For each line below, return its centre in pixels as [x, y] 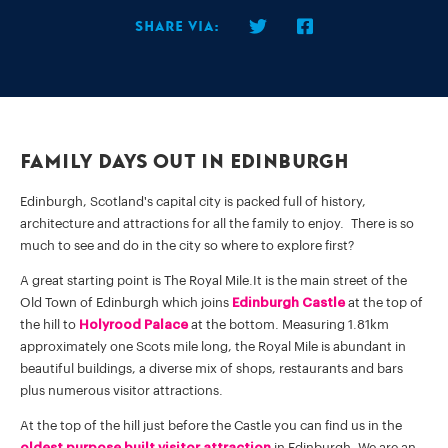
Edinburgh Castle [288, 302]
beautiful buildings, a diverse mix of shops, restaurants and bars [211, 368]
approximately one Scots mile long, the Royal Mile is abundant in [213, 346]
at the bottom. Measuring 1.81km [288, 324]
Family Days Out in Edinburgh [185, 161]
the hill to [49, 324]
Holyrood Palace [133, 324]
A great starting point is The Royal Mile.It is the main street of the [213, 280]
